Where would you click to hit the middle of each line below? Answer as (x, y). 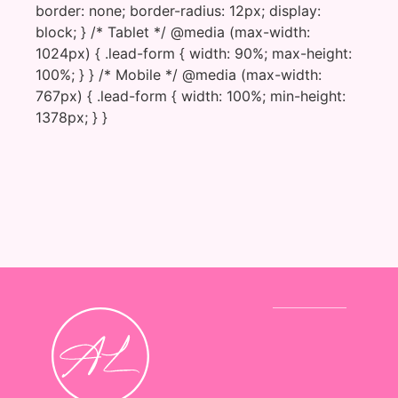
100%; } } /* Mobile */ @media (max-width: (179, 74)
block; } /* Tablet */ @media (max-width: (173, 32)
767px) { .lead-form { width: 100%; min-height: (191, 96)
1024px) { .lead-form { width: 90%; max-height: (194, 53)
